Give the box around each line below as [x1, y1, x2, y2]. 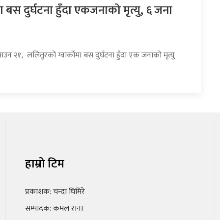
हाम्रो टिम [25, 154, 64, 174]
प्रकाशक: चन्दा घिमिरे [25, 185, 85, 199]
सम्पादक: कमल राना [25, 202, 83, 216]
